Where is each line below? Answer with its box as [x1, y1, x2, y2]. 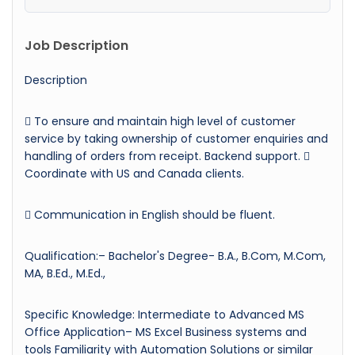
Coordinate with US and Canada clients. [25, 165, 244, 181]
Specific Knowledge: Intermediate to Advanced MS [25, 306, 304, 323]
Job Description [25, 36, 128, 55]
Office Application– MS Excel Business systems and [25, 323, 307, 340]
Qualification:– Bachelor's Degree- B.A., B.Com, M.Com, [25, 247, 326, 264]
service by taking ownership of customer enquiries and [25, 130, 328, 147]
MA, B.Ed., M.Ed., [25, 265, 105, 281]
